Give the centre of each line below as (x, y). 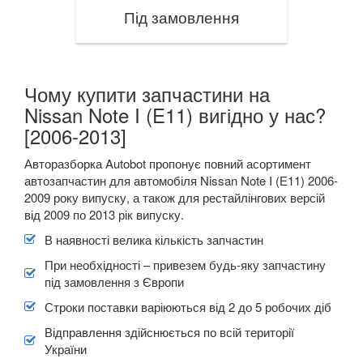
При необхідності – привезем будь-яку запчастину (185, 264)
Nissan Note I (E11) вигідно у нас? (175, 114)
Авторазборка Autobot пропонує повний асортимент (168, 163)
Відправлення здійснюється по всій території (169, 331)
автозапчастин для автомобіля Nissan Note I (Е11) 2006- (181, 180)
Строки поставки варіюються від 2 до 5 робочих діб (188, 306)
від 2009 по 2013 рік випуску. (104, 214)
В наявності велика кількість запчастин (154, 239)
